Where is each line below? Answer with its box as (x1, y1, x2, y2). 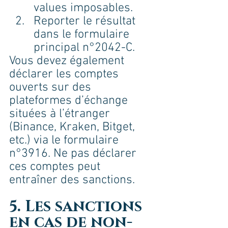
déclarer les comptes (9, 67, 122, 82)
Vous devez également (9, 54, 127, 69)
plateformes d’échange (9, 94, 131, 108)
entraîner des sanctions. (9, 173, 135, 188)
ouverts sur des (9, 80, 94, 95)
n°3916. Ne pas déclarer (9, 147, 139, 161)
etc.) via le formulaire (9, 133, 122, 148)
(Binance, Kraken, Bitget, (9, 120, 138, 135)
